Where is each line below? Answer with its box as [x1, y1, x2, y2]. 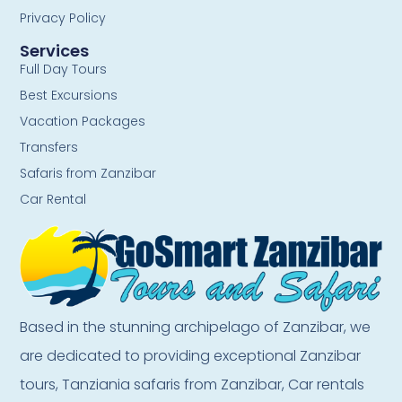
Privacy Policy [20, 8, 107, 27]
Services [20, 39, 90, 62]
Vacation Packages [20, 111, 146, 130]
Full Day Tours [20, 59, 108, 78]
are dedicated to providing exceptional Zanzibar [20, 345, 362, 366]
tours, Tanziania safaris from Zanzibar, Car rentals [20, 373, 365, 395]
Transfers [20, 137, 79, 156]
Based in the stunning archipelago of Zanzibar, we [20, 316, 371, 337]
